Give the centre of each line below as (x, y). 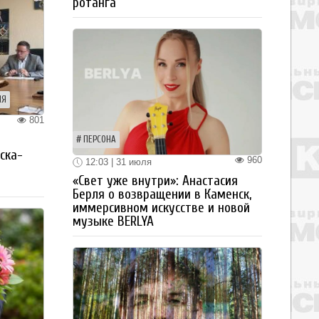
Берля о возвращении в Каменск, (162, 195)
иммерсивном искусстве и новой (161, 208)
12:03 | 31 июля (117, 162)
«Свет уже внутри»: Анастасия (155, 181)
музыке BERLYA (113, 222)
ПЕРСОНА (100, 139)
